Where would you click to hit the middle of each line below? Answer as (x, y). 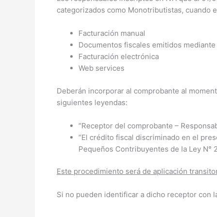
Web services (101, 68)
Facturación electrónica (119, 57)
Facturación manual (112, 33)
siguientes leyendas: (92, 102)
